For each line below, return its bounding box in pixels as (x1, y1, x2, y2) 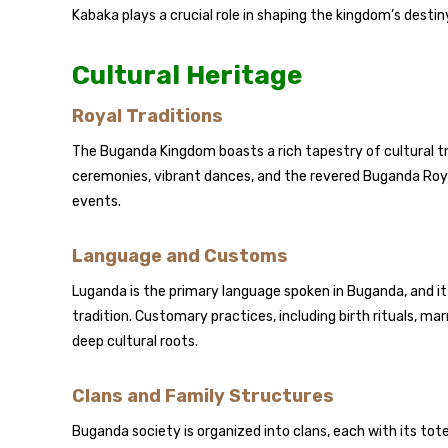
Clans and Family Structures (72, 385, 334, 407)
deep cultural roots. (72, 333, 198, 350)
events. (72, 193, 121, 210)
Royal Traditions (72, 105, 223, 127)
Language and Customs (72, 245, 288, 267)
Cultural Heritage (72, 60, 302, 91)
